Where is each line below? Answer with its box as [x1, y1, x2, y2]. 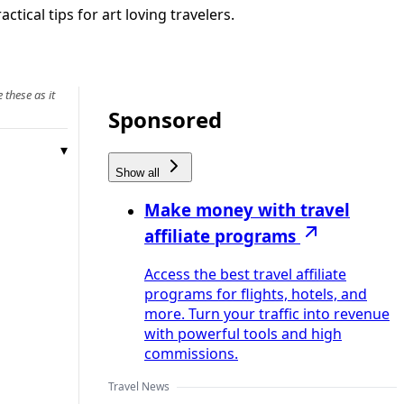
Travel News [108, 379, 170, 395]
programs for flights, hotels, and [144, 284, 367, 305]
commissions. [144, 344, 238, 364]
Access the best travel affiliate [144, 264, 346, 285]
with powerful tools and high [144, 324, 342, 344]
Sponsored [108, 104, 222, 134]
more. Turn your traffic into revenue [144, 304, 390, 325]
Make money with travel [144, 198, 350, 222]
